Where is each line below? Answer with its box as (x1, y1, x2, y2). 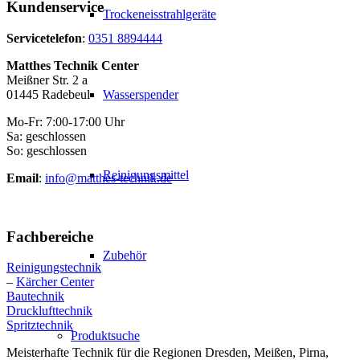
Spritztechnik (6, 318, 73, 333)
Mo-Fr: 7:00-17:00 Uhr (6, 114, 125, 129)
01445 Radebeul (6, 87, 90, 101)
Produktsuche (71, 329, 140, 342)
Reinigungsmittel (103, 168, 189, 182)
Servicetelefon (6, 31, 82, 45)
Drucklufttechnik (6, 304, 92, 318)
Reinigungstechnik (6, 260, 101, 275)
